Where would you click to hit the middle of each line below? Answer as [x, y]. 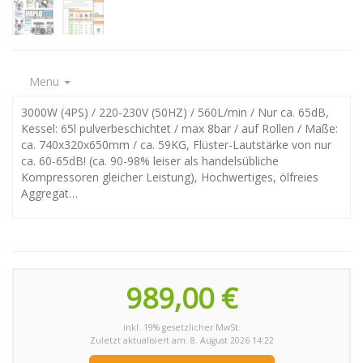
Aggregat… [49, 193]
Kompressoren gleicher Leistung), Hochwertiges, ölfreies [170, 177]
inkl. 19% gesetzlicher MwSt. [181, 327]
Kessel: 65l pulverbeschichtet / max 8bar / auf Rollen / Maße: [179, 128]
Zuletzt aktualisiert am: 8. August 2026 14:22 [181, 340]
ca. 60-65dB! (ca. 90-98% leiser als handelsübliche [150, 160]
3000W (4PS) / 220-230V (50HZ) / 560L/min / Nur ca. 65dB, [175, 112]
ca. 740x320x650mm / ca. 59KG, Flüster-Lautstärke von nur [176, 144]
